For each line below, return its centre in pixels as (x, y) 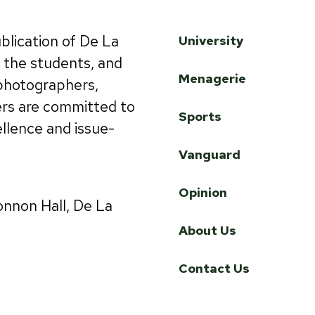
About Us (207, 230)
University (211, 40)
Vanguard (210, 154)
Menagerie (212, 78)
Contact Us (214, 268)
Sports (200, 116)
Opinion (203, 192)
